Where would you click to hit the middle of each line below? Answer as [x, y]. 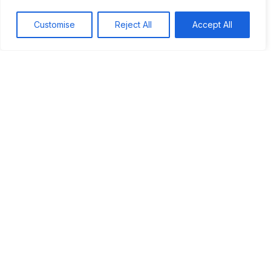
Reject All [134, 24]
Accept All [212, 24]
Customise [55, 24]
